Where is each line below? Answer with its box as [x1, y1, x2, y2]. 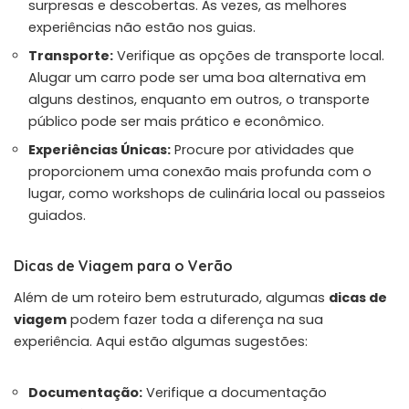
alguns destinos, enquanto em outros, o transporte [28, 89, 370, 109]
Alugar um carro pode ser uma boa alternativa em [28, 68, 366, 87]
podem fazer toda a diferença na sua [67, 309, 323, 329]
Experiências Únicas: [28, 140, 171, 159]
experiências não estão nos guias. [28, 17, 256, 37]
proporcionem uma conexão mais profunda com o [28, 162, 372, 181]
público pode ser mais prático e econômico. [28, 111, 324, 131]
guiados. [28, 205, 86, 225]
